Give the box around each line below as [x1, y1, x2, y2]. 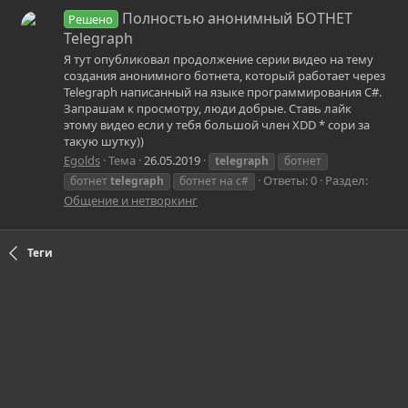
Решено [68, 10, 114, 27]
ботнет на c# [179, 173, 249, 189]
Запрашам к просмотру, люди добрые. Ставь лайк [64, 100, 352, 117]
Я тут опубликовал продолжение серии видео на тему [64, 51, 373, 67]
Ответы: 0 [263, 172, 317, 189]
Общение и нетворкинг [64, 192, 198, 209]
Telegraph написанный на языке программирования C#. [64, 84, 382, 100]
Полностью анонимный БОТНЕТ [121, 7, 352, 28]
